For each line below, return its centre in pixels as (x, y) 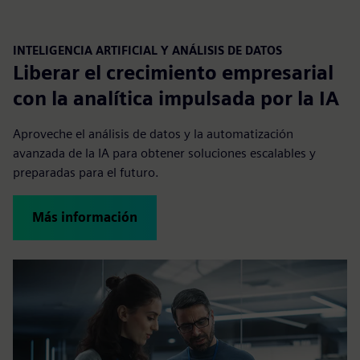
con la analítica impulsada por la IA (176, 98)
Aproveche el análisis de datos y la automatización (153, 133)
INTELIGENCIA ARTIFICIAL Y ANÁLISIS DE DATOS (147, 50)
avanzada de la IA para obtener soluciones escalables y (164, 153)
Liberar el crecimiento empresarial (173, 72)
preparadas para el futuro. (86, 172)
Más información (85, 217)
